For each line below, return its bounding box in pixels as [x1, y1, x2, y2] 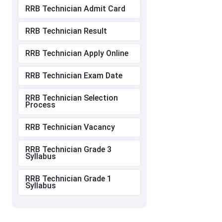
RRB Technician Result [25, 26, 107, 36]
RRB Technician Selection [25, 93, 118, 103]
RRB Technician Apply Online [25, 49, 128, 58]
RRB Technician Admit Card [25, 4, 125, 14]
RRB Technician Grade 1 [25, 174, 111, 184]
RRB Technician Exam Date [25, 71, 122, 81]
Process [25, 100, 55, 110]
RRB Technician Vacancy [25, 122, 115, 132]
